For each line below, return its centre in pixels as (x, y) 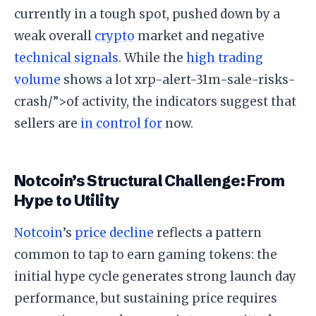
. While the (152, 58)
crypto (115, 36)
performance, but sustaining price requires (146, 298)
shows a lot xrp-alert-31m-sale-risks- (178, 80)
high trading (225, 58)
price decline (114, 233)
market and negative (200, 36)
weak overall (54, 36)
